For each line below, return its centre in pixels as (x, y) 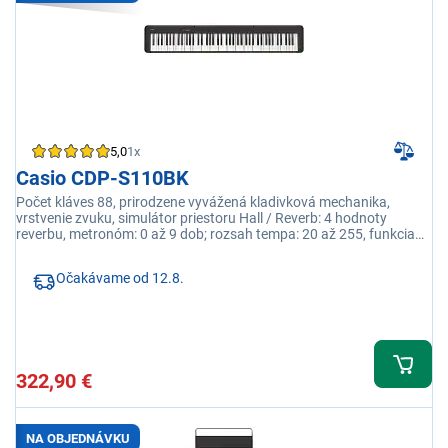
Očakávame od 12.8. (120, 278)
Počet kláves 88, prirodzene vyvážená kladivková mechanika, (203, 202)
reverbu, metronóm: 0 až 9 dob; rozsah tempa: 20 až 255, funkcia (215, 234)
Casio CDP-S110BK (102, 178)
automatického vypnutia (91, 250)
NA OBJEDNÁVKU (78, 438)
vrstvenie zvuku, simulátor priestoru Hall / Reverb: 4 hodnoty (201, 218)
